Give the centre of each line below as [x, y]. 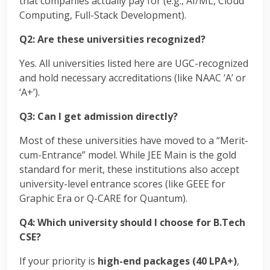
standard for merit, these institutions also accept [129, 169]
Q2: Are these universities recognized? [112, 39]
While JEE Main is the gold [178, 155]
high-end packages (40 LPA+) [167, 261]
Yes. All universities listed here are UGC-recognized [134, 63]
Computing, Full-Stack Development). [103, 15]
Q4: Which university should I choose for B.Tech [132, 222]
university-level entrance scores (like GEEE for [122, 184]
